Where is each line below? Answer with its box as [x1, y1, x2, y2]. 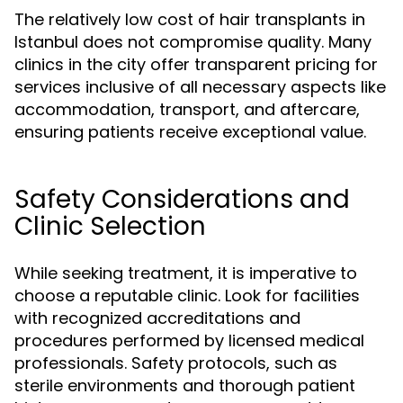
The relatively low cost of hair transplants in [14, 8, 365, 31]
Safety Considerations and [14, 182, 350, 217]
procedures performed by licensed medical [14, 329, 364, 352]
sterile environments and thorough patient [14, 374, 355, 397]
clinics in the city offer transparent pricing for [14, 53, 378, 76]
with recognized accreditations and [14, 307, 300, 329]
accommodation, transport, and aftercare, [14, 98, 360, 121]
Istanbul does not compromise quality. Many [14, 31, 372, 53]
